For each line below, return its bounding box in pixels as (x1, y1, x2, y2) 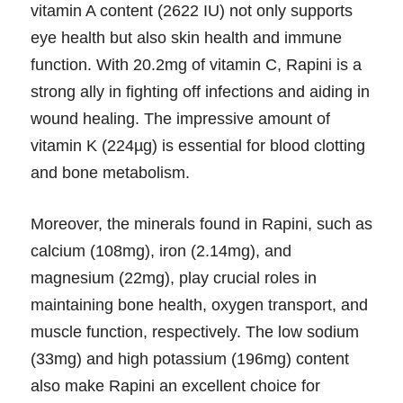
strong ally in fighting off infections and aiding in (31, 83, 370, 102)
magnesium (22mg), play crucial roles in (31, 269, 317, 288)
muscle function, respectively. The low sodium (31, 323, 359, 342)
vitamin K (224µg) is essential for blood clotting (31, 137, 365, 156)
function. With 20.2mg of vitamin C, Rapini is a (31, 56, 362, 75)
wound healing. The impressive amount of (31, 110, 330, 129)
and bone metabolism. (31, 164, 190, 183)
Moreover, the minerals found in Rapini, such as (31, 215, 372, 234)
